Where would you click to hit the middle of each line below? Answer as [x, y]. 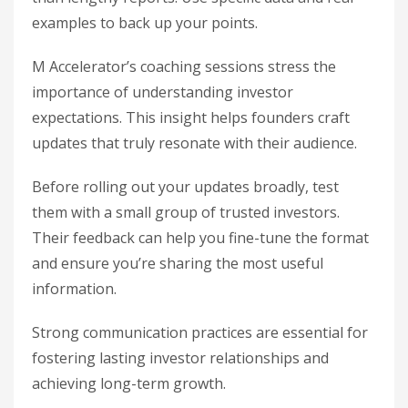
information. [74, 288]
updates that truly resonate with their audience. [194, 143]
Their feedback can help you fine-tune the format [200, 237]
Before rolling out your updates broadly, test [185, 186]
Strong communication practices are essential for [200, 332]
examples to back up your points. [145, 22]
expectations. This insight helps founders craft [191, 117]
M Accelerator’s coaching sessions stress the [184, 66]
